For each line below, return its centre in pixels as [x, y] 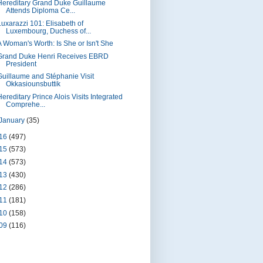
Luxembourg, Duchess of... [48, 31]
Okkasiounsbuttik [33, 84]
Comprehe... [25, 105]
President [21, 64]
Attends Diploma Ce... [40, 10]
